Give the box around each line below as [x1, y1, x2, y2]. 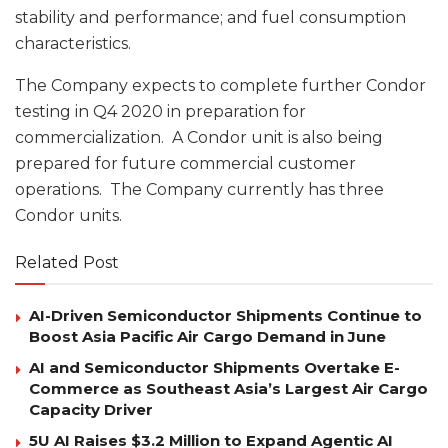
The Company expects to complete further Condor [15, 75, 426, 95]
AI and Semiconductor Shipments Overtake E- [29, 357, 400, 377]
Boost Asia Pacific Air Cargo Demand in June [29, 326, 386, 346]
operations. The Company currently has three [15, 179, 384, 199]
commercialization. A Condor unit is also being [15, 127, 383, 147]
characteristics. [15, 33, 131, 53]
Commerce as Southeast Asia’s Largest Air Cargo [29, 378, 428, 398]
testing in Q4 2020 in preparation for [15, 101, 306, 121]
